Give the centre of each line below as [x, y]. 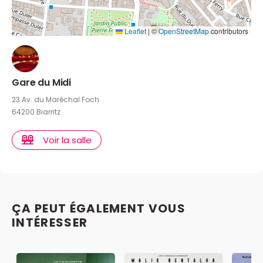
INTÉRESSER [50, 222]
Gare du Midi [42, 82]
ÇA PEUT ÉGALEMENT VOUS [99, 208]
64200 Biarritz [36, 112]
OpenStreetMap [184, 31]
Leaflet [134, 31]
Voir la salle [67, 140]
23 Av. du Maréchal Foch [55, 99]
